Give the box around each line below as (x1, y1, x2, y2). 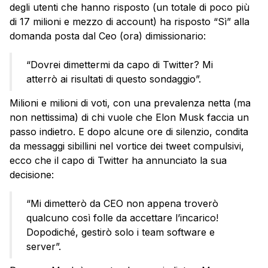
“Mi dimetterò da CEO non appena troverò (26, 197, 218, 209)
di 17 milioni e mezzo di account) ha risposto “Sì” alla (10, 15, 249, 28)
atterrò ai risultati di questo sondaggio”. (26, 72, 201, 85)
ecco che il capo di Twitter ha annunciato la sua (10, 154, 227, 166)
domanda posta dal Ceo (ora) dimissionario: (10, 29, 206, 42)
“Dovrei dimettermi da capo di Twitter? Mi (26, 58, 213, 71)
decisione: (10, 168, 54, 181)
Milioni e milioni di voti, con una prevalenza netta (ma (10, 96, 251, 109)
